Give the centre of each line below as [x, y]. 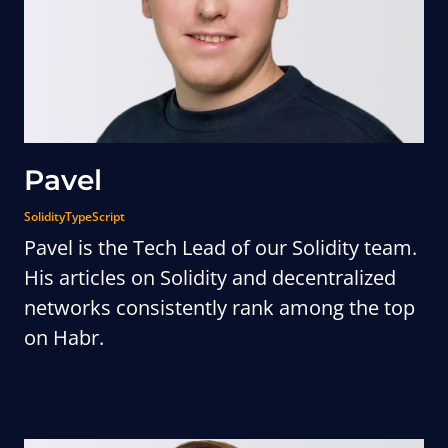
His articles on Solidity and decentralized [210, 277]
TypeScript [95, 216]
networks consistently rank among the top [219, 307]
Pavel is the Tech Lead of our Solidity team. [220, 247]
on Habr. [64, 337]
